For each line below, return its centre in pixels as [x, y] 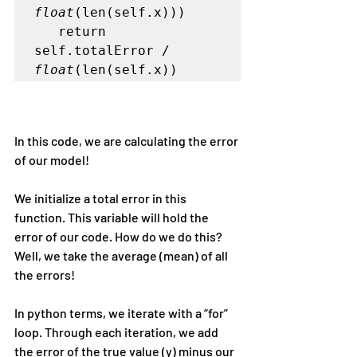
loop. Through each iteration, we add [118, 332]
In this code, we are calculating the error [127, 141]
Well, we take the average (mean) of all [122, 256]
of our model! [52, 160]
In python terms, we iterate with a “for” [122, 313]
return [46, 32]
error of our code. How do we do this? [120, 237]
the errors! [45, 275]
